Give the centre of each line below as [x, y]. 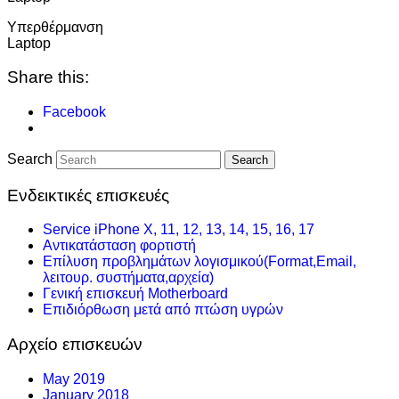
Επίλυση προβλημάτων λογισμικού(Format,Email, [199, 262]
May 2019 [74, 379]
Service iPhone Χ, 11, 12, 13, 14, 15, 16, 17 [179, 230]
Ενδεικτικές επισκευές [88, 195]
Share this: [48, 77]
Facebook [74, 111]
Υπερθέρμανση [55, 27]
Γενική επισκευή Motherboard [135, 294]
